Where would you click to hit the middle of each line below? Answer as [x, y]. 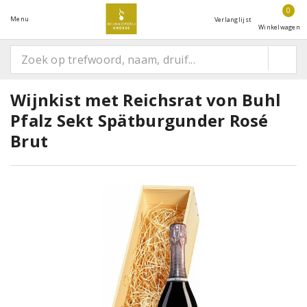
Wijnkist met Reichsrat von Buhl [146, 100]
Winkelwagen [279, 27]
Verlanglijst [233, 20]
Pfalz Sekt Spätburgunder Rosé [139, 120]
